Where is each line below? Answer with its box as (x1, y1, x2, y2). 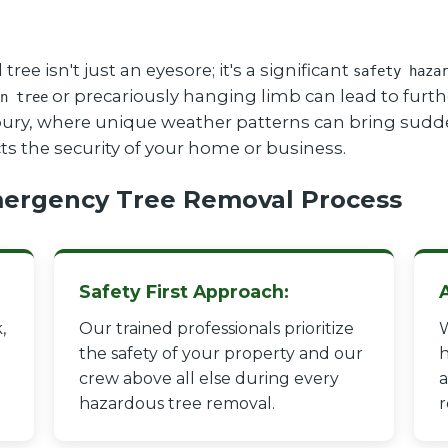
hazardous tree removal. (79, 394, 275, 413)
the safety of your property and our (79, 344, 363, 363)
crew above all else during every (79, 369, 339, 388)
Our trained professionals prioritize (79, 319, 354, 338)
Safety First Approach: (79, 281, 289, 302)
